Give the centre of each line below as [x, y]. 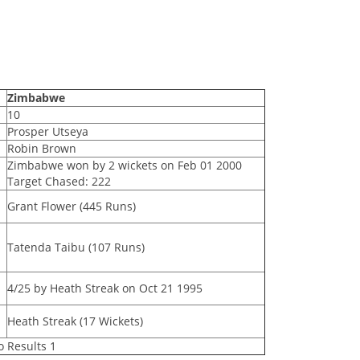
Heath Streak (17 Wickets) [75, 321]
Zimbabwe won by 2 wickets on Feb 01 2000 [124, 166]
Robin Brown [41, 149]
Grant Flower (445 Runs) [71, 207]
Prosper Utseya [47, 132]
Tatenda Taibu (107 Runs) [76, 247]
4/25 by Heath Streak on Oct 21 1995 [104, 288]
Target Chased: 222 [59, 182]
